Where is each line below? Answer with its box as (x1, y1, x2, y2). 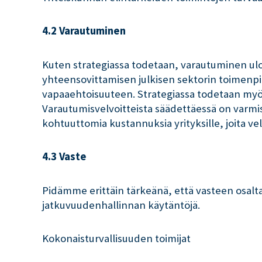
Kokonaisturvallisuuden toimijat (42, 232, 191, 246)
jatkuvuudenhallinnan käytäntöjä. (42, 198, 200, 212)
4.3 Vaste (42, 150, 87, 164)
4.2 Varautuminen (42, 24, 126, 38)
